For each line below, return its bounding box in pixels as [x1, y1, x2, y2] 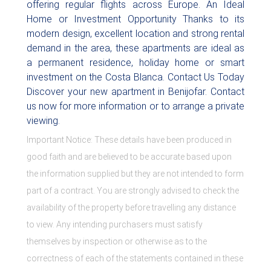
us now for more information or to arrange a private [27, 100, 244, 112]
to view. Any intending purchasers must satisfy [27, 220, 203, 229]
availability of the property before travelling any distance [27, 203, 236, 212]
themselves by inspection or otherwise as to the [27, 237, 207, 246]
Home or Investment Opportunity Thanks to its [27, 13, 244, 25]
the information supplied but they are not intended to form [27, 169, 244, 178]
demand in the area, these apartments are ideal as [27, 42, 244, 54]
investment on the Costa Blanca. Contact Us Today [27, 71, 244, 83]
